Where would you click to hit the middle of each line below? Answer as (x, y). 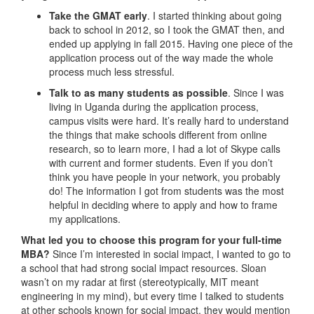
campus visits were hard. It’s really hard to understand (169, 121)
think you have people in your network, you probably (165, 177)
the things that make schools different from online (158, 135)
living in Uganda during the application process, (154, 107)
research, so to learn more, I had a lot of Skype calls (165, 149)
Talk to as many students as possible (138, 93)
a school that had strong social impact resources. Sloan (144, 268)
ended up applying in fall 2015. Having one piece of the (171, 44)
